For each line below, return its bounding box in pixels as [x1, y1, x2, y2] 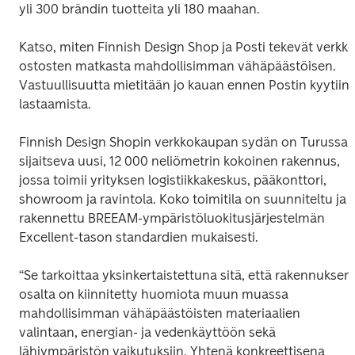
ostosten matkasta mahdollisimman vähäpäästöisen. [19, 58, 336, 74]
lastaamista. [19, 96, 91, 112]
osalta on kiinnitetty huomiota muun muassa [19, 286, 288, 302]
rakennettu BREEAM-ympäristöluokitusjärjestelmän [19, 210, 325, 226]
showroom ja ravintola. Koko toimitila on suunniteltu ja [19, 191, 346, 207]
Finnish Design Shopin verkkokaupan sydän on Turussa [19, 134, 348, 150]
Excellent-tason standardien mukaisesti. [19, 229, 261, 245]
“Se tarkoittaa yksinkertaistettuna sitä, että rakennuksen [19, 267, 352, 283]
